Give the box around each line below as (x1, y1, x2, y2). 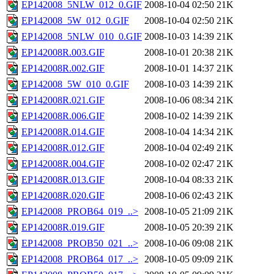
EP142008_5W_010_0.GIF (21, 79, 129, 90)
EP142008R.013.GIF (21, 174, 105, 185)
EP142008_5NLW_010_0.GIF (21, 31, 142, 42)
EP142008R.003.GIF (21, 47, 105, 58)
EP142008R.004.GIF (21, 158, 105, 169)
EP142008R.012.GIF (21, 143, 105, 154)
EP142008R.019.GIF (21, 222, 105, 233)
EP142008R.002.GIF (21, 63, 105, 74)
